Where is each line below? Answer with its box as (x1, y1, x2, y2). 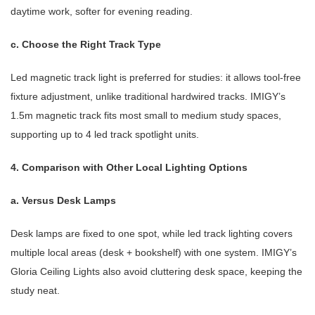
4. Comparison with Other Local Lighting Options (11, 162, 247, 174)
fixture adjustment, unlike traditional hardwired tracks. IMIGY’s (11, 91, 285, 103)
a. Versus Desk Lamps (11, 195, 116, 207)
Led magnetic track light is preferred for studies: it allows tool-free (11, 72, 301, 84)
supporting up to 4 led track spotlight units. (11, 129, 199, 141)
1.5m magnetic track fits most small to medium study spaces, (11, 110, 281, 122)
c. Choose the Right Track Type (11, 39, 161, 51)
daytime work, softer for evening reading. (11, 6, 193, 18)
